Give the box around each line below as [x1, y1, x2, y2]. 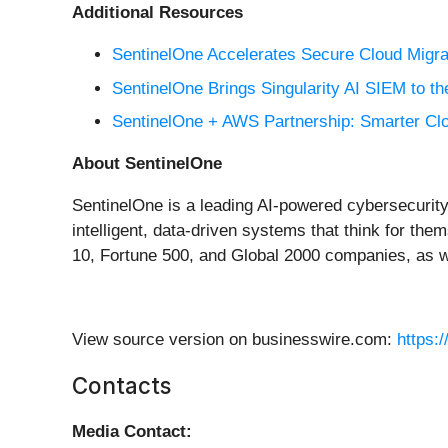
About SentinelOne [72, 154, 222, 174]
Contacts [72, 372, 171, 400]
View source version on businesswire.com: [72, 330, 397, 350]
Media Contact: [72, 422, 192, 442]
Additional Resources [72, 3, 243, 23]
